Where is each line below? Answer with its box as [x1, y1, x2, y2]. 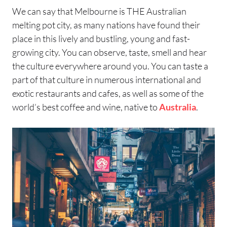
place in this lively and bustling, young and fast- [12, 32, 190, 44]
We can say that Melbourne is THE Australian [12, 5, 186, 17]
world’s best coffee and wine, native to [12, 101, 159, 112]
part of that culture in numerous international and [12, 73, 201, 85]
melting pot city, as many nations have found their [12, 19, 200, 30]
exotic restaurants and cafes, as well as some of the [12, 87, 204, 99]
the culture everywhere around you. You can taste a [12, 60, 208, 71]
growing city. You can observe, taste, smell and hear [12, 46, 207, 58]
